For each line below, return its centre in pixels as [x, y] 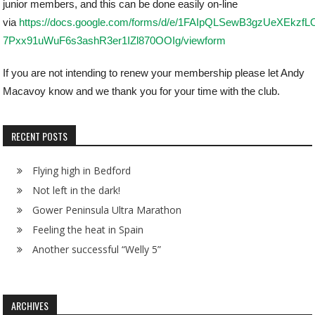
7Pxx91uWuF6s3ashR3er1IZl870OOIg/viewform [115, 40]
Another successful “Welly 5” [97, 249]
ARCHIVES [30, 306]
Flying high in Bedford [82, 171]
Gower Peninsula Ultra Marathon [107, 210]
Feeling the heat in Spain [88, 230]
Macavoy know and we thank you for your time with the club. [142, 91]
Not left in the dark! [77, 190]
